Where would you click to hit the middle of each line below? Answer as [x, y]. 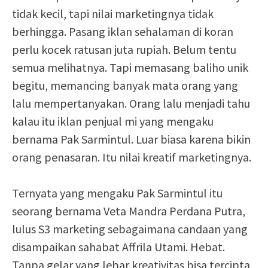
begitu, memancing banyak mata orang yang [125, 85]
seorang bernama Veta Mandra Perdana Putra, [129, 211]
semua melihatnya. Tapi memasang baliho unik [130, 67]
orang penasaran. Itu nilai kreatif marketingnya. [132, 157]
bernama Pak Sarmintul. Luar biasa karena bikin [131, 139]
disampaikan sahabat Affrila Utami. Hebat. [118, 247]
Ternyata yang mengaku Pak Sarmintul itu [117, 193]
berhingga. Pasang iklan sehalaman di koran [123, 31]
